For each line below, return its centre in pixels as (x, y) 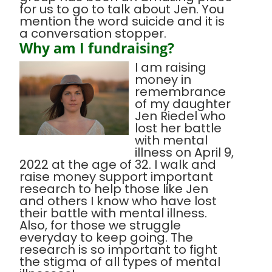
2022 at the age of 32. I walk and (118, 165)
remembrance (180, 92)
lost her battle (178, 128)
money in (163, 80)
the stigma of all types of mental (120, 262)
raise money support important (116, 177)
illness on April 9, (184, 153)
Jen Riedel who (180, 116)
